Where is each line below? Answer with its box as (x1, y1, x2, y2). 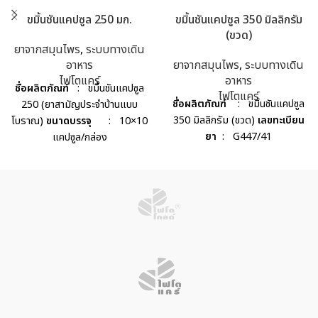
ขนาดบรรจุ (46, 114, 94, 129)
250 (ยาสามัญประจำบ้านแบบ (21, 97, 138, 113)
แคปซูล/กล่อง (52, 130, 107, 146)
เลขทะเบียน (257, 113, 305, 128)
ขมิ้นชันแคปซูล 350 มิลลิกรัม (175, 11, 302, 29)
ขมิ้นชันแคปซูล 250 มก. (27, 11, 132, 29)
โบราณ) (11, 114, 46, 129)
